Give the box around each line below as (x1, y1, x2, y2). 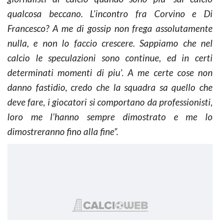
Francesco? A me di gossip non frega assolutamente (7, 22, 213, 34)
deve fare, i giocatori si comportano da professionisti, (7, 96, 213, 108)
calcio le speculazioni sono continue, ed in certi (7, 52, 213, 63)
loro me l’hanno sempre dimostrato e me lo (7, 110, 213, 122)
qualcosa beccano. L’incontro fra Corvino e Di (7, 7, 213, 19)
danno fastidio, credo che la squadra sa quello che (7, 81, 213, 93)
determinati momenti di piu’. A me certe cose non (7, 66, 213, 78)
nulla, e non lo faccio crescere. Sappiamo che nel (7, 37, 213, 49)
